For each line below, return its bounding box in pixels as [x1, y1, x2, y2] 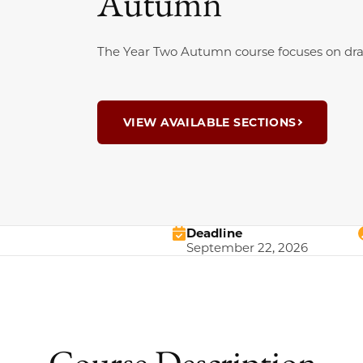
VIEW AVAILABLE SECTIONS [123, 115, 297, 130]
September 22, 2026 [186, 240, 308, 255]
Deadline [186, 225, 242, 241]
